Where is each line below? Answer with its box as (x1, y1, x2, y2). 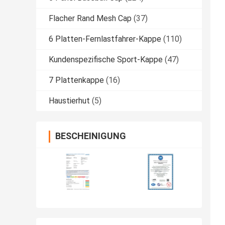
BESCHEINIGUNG (55, 131, 126, 142)
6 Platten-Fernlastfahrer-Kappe (49, 34, 161, 44)
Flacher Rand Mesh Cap (49, 14, 132, 24)
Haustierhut (49, 96, 90, 106)
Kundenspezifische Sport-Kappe (49, 55, 163, 65)
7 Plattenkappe (49, 75, 104, 85)
